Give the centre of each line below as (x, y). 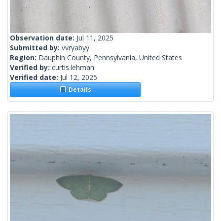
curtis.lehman (73, 68)
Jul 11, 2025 (95, 38)
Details (78, 90)
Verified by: (31, 68)
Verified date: (35, 77)
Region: (24, 58)
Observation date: (43, 38)
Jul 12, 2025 (79, 77)
